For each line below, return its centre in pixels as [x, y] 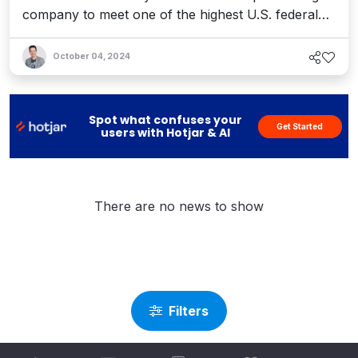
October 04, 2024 [91, 57]
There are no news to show [179, 207]
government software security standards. [147, 34]
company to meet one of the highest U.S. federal [170, 15]
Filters [189, 311]
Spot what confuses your [165, 120]
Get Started [300, 126]
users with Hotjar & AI [165, 133]
